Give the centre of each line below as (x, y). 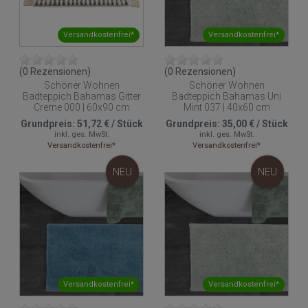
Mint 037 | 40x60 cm (227, 107)
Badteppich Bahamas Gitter (81, 96)
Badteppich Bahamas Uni (227, 96)
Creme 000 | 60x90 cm (81, 107)
